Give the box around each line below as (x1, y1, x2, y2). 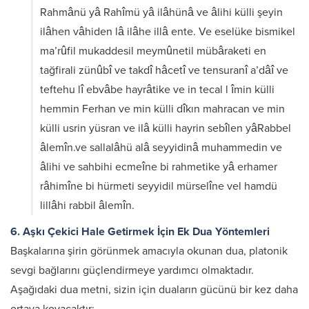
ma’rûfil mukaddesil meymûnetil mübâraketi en (40, 44, 266, 58)
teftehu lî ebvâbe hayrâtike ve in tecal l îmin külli (40, 83, 275, 97)
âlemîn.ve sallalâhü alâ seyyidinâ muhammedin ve (40, 141, 282, 154)
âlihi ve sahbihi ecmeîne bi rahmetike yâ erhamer (40, 160, 277, 174)
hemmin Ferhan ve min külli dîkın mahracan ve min (40, 102, 285, 116)
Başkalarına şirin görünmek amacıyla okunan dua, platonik (10, 244, 288, 258)
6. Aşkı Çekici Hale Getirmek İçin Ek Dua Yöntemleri (10, 225, 270, 239)
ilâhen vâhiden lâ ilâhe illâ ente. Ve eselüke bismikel (40, 25, 295, 39)
